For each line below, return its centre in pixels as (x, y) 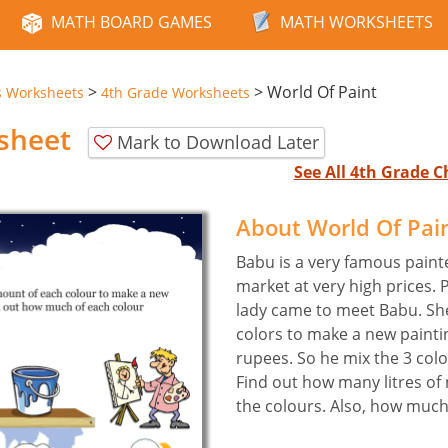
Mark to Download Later (218, 141)
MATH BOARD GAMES (131, 22)
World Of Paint (322, 92)
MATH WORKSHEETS (356, 22)
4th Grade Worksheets (175, 92)
